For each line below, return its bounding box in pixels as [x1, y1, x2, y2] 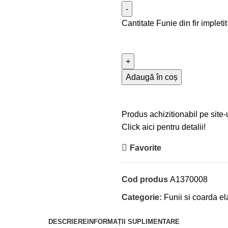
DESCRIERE [48, 218, 87, 225]
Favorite [130, 143, 162, 152]
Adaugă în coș [126, 73, 178, 81]
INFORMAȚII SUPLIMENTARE [87, 218, 180, 225]
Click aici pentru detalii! [122, 123, 206, 131]
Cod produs [122, 175, 170, 184]
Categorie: [122, 193, 162, 202]
